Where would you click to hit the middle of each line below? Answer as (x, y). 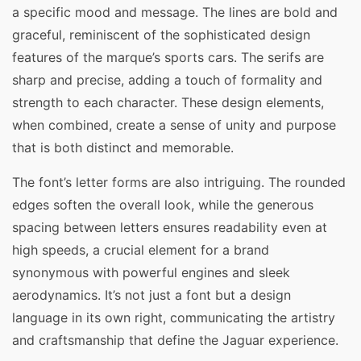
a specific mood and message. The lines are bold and (175, 12)
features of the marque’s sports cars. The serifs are (168, 58)
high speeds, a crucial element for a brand (141, 249)
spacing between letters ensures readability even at (170, 227)
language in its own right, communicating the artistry (174, 317)
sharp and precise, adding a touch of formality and (167, 80)
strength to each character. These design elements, (168, 103)
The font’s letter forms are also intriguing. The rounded (179, 182)
